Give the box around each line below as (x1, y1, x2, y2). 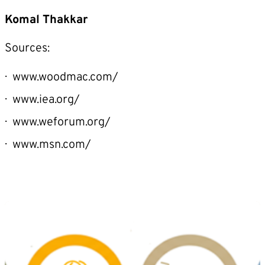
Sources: (5, 40, 50, 56)
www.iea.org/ (12, 92, 80, 108)
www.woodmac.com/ (12, 69, 118, 85)
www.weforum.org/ (12, 114, 111, 130)
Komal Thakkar (5, 12, 88, 28)
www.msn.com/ (12, 137, 91, 153)
